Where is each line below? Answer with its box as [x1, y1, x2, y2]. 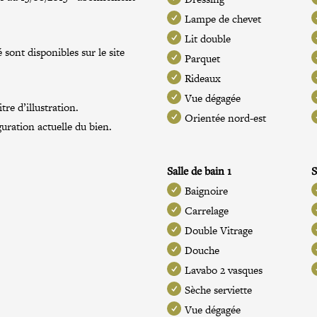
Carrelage [185, 203, 229, 218]
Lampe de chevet [185, 11, 262, 26]
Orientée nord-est [185, 110, 267, 125]
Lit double [185, 31, 231, 46]
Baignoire [185, 183, 229, 198]
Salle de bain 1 [167, 163, 232, 178]
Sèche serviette [185, 282, 253, 297]
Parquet [185, 51, 221, 66]
